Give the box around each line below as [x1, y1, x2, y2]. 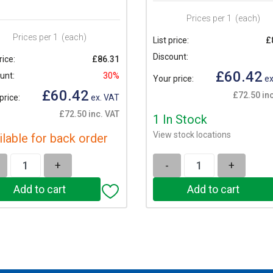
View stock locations [152, 129, 231, 140]
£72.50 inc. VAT [59, 108, 119, 119]
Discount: [152, 51, 188, 62]
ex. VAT [89, 92, 119, 102]
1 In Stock [152, 112, 207, 127]
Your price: [152, 73, 194, 83]
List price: [152, 35, 189, 46]
